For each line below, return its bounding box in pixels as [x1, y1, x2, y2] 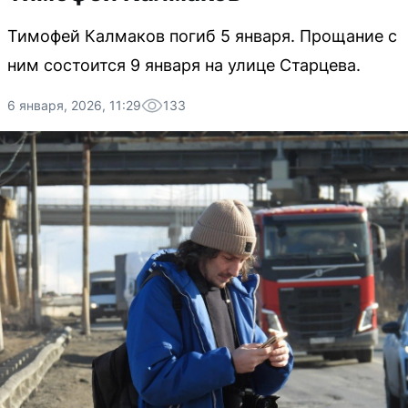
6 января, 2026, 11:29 [7, 97, 141, 113]
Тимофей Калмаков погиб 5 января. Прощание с [7, 26, 397, 46]
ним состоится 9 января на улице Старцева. [7, 56, 361, 75]
